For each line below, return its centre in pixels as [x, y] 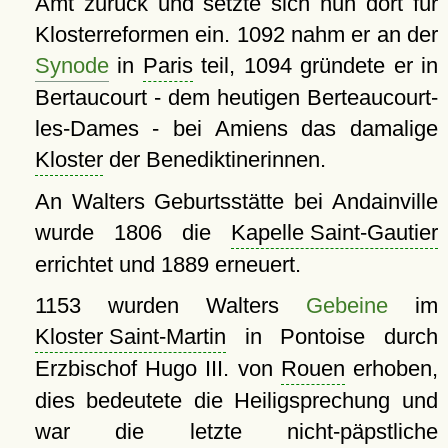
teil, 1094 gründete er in [315, 65]
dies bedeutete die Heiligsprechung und [236, 400]
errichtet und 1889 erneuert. [167, 264]
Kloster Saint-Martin [130, 336]
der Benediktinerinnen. [214, 159]
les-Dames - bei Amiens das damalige [236, 128]
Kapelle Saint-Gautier [334, 232]
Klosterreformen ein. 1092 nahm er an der [236, 34]
